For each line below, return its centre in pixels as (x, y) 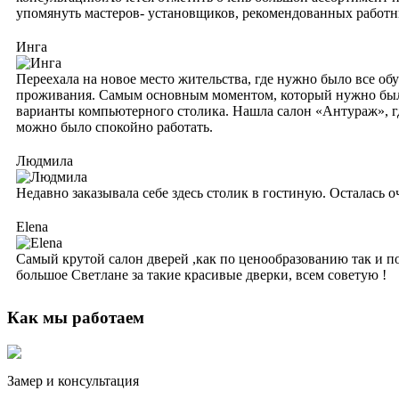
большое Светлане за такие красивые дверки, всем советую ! (201, 274)
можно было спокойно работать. (114, 126)
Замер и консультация (73, 381)
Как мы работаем (76, 318)
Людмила (45, 160)
